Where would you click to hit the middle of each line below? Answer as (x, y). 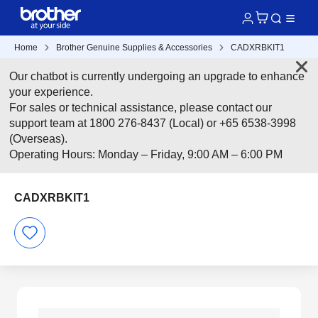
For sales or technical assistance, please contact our (141, 108)
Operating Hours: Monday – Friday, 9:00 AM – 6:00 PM (146, 154)
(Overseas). (39, 139)
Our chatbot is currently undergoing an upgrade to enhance (157, 76)
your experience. (51, 92)
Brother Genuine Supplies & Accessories (134, 48)
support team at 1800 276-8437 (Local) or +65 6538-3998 (153, 123)
